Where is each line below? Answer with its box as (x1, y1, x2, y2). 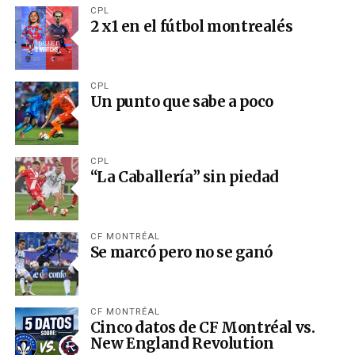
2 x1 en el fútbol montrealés (90, 17, 293, 36)
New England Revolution (90, 334, 274, 353)
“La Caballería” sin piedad (90, 167, 280, 186)
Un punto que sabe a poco (90, 92, 273, 111)
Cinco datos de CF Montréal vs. (90, 318, 315, 337)
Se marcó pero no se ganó (90, 242, 273, 261)
